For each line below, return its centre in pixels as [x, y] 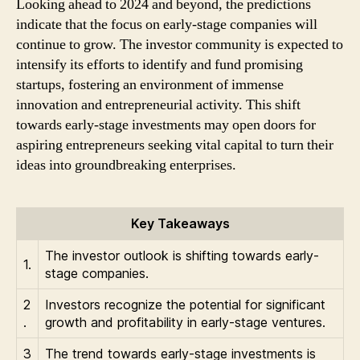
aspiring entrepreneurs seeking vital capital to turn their [175, 145]
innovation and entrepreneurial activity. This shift [158, 105]
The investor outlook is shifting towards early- [182, 256]
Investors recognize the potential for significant [185, 305]
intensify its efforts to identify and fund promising [160, 65]
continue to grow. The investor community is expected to [180, 45]
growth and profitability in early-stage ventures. [185, 322]
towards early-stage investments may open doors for [166, 125]
